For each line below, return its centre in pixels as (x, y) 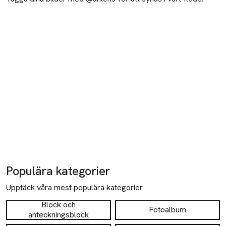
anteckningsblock (59, 215)
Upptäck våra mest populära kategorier (74, 188)
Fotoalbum (167, 210)
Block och (59, 205)
